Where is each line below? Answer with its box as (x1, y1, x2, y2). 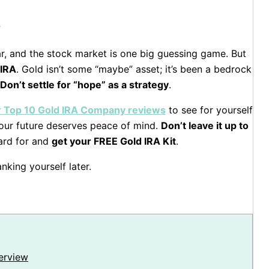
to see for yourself (165, 103, 253, 116)
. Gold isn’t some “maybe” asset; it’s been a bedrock (16, 62, 252, 75)
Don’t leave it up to (160, 119, 249, 131)
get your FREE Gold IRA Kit (51, 134, 176, 147)
